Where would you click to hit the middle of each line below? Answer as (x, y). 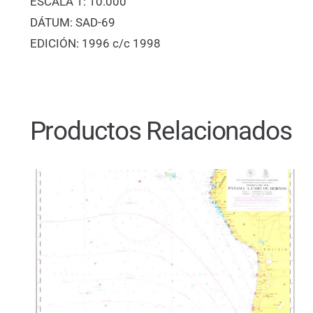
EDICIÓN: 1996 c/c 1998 (95, 44)
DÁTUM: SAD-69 (72, 23)
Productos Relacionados (161, 131)
